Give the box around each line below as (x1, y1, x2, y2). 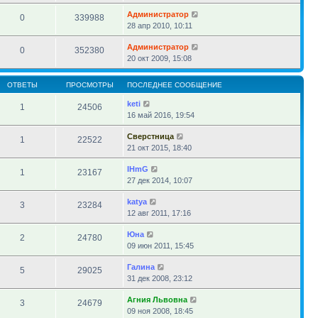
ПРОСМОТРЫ (65, 81, 114, 89)
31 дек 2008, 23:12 (127, 274, 192, 283)
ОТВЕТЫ (6, 81, 38, 89)
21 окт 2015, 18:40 (127, 143, 192, 152)
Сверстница (127, 132, 174, 141)
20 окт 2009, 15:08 (127, 54, 192, 62)
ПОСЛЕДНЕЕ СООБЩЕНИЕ (127, 81, 222, 89)
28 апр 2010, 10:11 (127, 21, 192, 30)
